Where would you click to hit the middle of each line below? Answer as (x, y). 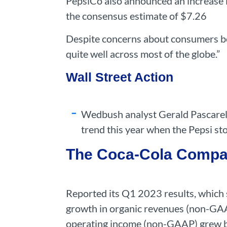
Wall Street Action (120, 77)
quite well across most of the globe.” (143, 54)
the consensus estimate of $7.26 (136, 16)
